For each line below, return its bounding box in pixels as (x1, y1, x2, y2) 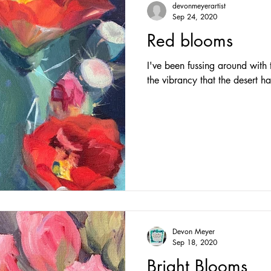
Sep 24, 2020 (172, 11, 217, 22)
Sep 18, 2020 (172, 237, 217, 247)
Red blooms (147, 30, 233, 51)
